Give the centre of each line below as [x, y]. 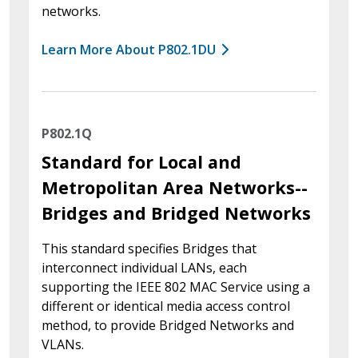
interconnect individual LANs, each [144, 267]
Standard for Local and [141, 161]
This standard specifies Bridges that [149, 248]
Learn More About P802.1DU [129, 49]
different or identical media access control [166, 306]
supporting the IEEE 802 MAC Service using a [176, 286]
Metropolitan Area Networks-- [175, 187]
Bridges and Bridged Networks [176, 213]
